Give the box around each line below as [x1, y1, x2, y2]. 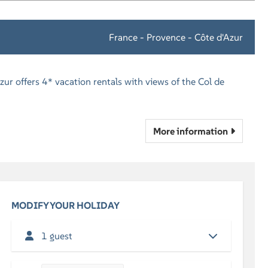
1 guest [41, 230, 73, 242]
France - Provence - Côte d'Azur [109, 31, 243, 43]
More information [153, 125, 228, 137]
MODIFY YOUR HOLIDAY [11, 199, 120, 211]
